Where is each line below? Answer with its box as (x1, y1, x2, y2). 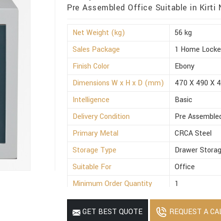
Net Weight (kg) (73, 28, 126, 38)
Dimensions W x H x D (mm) (73, 78, 165, 89)
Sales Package (73, 44, 120, 55)
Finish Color (73, 61, 110, 72)
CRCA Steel (175, 128, 212, 139)
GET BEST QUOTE (80, 207, 143, 218)
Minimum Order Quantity (73, 179, 152, 189)
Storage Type (73, 145, 117, 156)
